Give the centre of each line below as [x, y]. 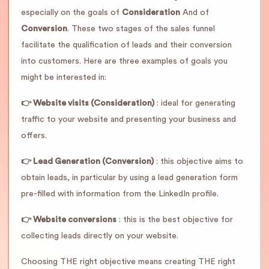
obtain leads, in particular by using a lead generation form [129, 178]
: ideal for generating [195, 103]
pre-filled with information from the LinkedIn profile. [120, 194]
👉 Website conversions [69, 220]
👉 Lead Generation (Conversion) [87, 162]
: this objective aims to [198, 162]
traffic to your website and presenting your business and [128, 119]
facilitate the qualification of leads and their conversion [126, 45]
